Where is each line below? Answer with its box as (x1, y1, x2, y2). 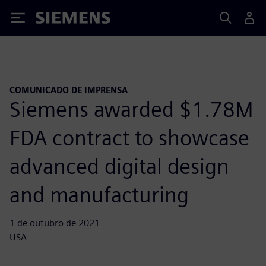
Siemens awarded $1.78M (9, 96, 254, 122)
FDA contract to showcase (9, 124, 249, 151)
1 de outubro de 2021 (9, 217, 100, 229)
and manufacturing (9, 181, 189, 208)
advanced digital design (9, 153, 229, 179)
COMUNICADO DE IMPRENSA (9, 85, 128, 95)
